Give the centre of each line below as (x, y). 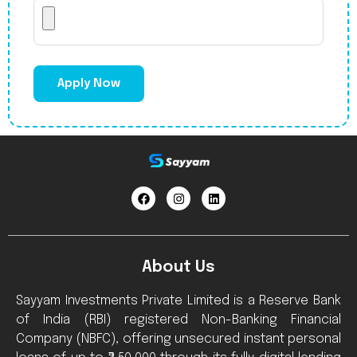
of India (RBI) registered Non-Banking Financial (178, 320)
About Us (178, 267)
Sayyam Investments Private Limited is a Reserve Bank (178, 300)
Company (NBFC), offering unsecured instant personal (178, 339)
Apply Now (89, 84)
